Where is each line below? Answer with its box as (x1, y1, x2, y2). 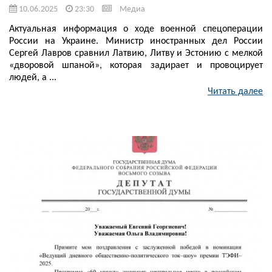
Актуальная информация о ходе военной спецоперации (9, 24, 263, 35)
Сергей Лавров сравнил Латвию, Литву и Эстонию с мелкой (9, 49, 263, 59)
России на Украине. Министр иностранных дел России (9, 36, 263, 47)
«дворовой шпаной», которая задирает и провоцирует (9, 61, 263, 71)
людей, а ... (9, 73, 56, 83)
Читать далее (208, 87, 263, 97)
